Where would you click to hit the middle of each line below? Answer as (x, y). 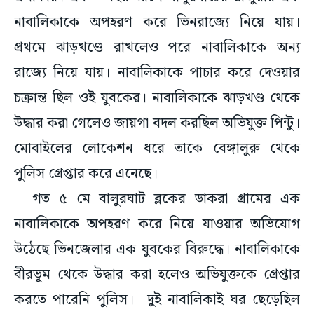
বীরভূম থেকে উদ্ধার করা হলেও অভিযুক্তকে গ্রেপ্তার (157, 275)
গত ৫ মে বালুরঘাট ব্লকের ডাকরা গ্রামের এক (157, 199)
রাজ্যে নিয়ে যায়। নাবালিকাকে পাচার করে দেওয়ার (157, 73)
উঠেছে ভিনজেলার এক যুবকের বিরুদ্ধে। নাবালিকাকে (157, 250)
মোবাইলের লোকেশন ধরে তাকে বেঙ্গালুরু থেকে (157, 149)
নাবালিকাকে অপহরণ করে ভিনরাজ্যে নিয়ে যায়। (157, 23)
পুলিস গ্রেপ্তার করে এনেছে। (86, 174)
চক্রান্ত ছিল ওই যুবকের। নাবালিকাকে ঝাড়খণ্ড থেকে (157, 98)
